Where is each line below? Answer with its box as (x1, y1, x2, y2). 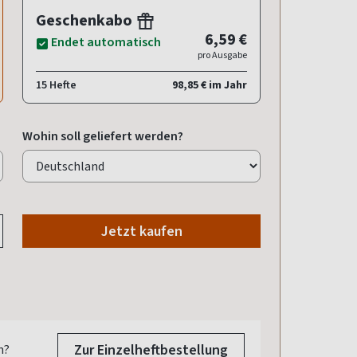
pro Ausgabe (198, 49, 247, 62)
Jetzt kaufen (100, 222, 182, 241)
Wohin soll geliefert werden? (22, 127, 183, 145)
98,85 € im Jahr (172, 77, 247, 93)
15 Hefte (36, 77, 76, 93)
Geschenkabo (36, 10, 135, 32)
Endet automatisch (51, 33, 161, 51)
